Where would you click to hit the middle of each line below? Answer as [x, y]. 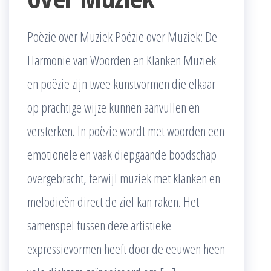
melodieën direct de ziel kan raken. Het [113, 201]
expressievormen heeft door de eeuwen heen [126, 248]
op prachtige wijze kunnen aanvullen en [113, 107]
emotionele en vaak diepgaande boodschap [122, 154]
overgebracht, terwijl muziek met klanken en [124, 178]
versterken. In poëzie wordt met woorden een [126, 130]
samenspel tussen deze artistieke [99, 225]
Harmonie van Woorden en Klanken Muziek [122, 60]
